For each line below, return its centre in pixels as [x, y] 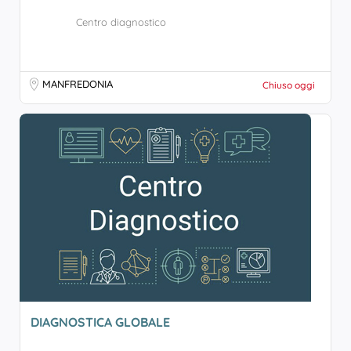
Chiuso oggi [289, 85]
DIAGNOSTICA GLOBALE [100, 322]
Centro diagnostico [121, 22]
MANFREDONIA [78, 84]
